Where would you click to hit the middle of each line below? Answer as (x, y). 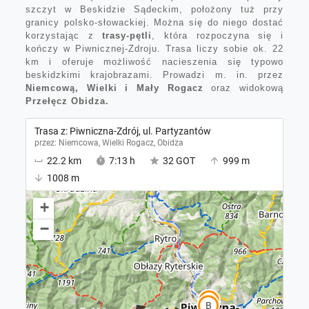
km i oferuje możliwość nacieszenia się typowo (154, 62)
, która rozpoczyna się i (218, 36)
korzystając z (64, 36)
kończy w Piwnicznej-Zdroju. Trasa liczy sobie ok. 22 (154, 49)
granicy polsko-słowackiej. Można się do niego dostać (154, 23)
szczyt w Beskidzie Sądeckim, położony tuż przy (154, 10)
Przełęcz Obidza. (67, 101)
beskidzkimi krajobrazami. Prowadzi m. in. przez (154, 75)
